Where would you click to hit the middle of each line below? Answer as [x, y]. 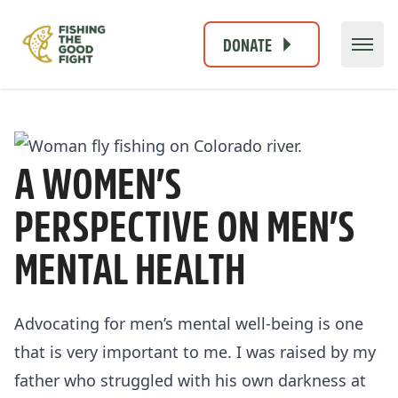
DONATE [247, 44]
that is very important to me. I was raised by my [195, 351]
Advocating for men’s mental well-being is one [189, 323]
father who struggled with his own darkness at [190, 380]
